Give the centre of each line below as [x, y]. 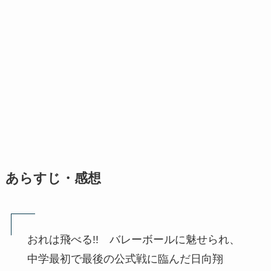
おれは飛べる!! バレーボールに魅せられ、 [133, 239]
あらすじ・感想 [53, 178]
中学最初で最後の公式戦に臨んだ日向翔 [125, 259]
